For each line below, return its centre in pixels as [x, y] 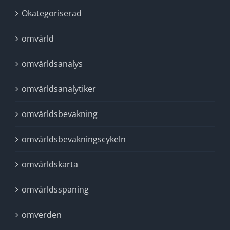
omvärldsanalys [52, 64]
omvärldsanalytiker [59, 89]
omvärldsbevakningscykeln [74, 139]
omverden [42, 215]
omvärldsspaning [55, 189]
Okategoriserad [52, 13]
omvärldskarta [50, 164]
